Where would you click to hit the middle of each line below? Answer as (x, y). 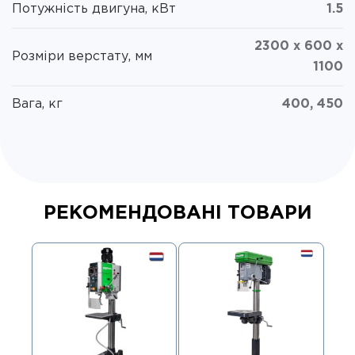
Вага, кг (37, 104)
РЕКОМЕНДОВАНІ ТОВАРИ (177, 214)
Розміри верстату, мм (82, 56)
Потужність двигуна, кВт (94, 9)
